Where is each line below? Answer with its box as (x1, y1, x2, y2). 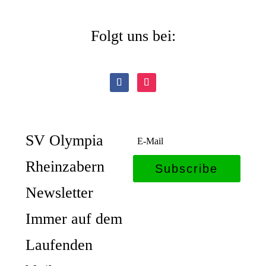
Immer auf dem (26, 210, 123, 227)
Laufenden (26, 236, 93, 254)
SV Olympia (26, 131, 104, 149)
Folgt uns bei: (90, 27, 176, 45)
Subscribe (155, 161, 218, 175)
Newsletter (26, 183, 94, 201)
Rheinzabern (26, 157, 105, 175)
